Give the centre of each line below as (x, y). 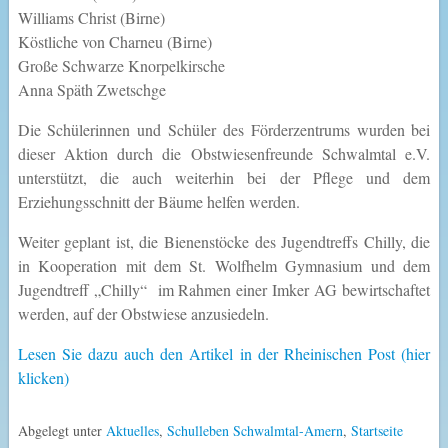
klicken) (43, 377)
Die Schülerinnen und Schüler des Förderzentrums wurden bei (224, 129)
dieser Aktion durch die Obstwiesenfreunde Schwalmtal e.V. (224, 153)
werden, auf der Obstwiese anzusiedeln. (143, 313)
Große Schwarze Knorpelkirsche (121, 65)
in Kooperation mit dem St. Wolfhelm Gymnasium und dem (224, 265)
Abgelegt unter (61, 430)
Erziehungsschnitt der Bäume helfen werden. (158, 201)
